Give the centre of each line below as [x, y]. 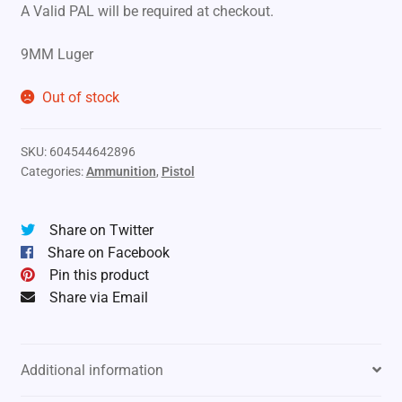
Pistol [178, 172]
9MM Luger [57, 55]
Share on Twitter [101, 231]
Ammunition [121, 172]
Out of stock [81, 97]
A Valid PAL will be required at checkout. [147, 12]
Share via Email [98, 298]
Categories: [53, 172]
